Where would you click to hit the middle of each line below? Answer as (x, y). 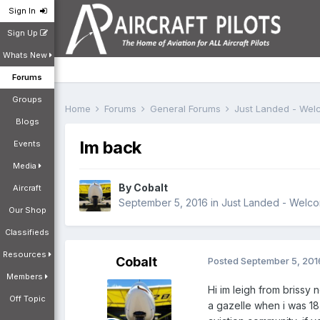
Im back (110, 148)
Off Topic (27, 299)
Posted (224, 261)
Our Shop (27, 210)
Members (25, 276)
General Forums (187, 109)
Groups (27, 99)
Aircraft (27, 188)
